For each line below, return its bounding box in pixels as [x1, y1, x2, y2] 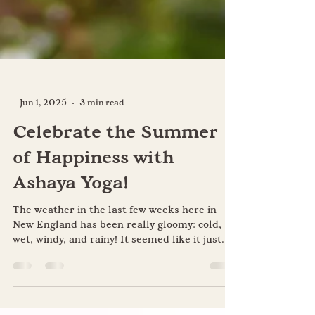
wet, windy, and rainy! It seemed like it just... [13, 269, 230, 279]
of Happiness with [13, 184, 174, 202]
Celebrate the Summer [13, 158, 218, 176]
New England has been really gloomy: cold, [13, 255, 221, 264]
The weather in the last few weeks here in [13, 240, 217, 250]
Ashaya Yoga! [13, 209, 129, 227]
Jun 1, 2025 [20, 132, 67, 141]
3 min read [79, 132, 124, 141]
